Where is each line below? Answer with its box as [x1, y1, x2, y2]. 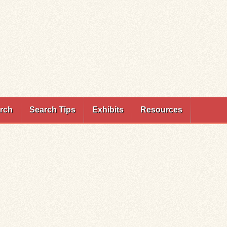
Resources [140, 105, 182, 114]
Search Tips [29, 105, 75, 114]
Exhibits [92, 105, 124, 114]
